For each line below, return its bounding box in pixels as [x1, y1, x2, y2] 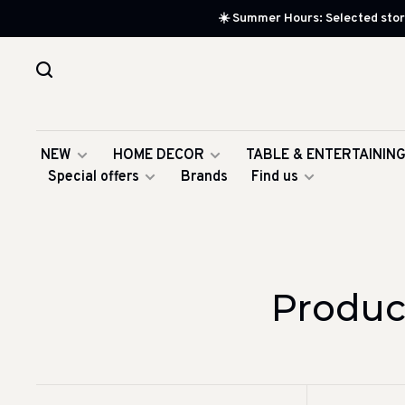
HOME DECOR [113, 146, 204, 165]
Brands [181, 168, 228, 186]
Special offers [48, 168, 139, 186]
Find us [251, 168, 298, 186]
